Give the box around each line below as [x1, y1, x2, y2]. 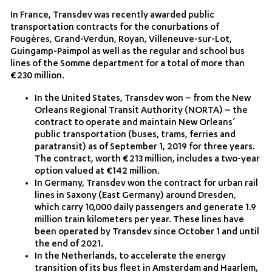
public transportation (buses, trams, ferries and [35, 130, 236, 141]
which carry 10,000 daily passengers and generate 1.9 [35, 203, 257, 214]
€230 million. [10, 71, 65, 82]
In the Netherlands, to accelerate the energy [35, 251, 226, 262]
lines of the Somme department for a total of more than [10, 59, 245, 70]
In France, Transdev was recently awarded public [10, 10, 215, 21]
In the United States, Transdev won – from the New [35, 93, 251, 104]
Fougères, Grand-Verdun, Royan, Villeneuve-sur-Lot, [10, 35, 233, 46]
